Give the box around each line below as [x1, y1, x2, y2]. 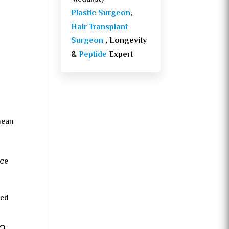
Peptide [79, 49, 109, 62]
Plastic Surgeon [71, 7, 131, 20]
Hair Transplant [71, 21, 128, 34]
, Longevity [103, 35, 147, 48]
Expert [109, 49, 133, 62]
